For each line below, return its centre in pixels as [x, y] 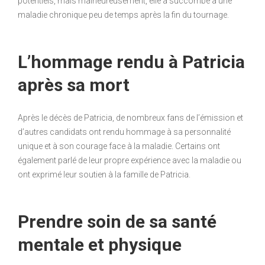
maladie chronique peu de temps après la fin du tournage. [123, 14]
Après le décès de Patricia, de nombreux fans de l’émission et [130, 117]
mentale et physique [100, 244]
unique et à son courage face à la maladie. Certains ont [119, 146]
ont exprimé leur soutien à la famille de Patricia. [104, 174]
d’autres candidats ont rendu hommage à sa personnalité [124, 132]
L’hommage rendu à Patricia [131, 62]
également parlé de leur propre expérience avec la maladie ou [130, 160]
